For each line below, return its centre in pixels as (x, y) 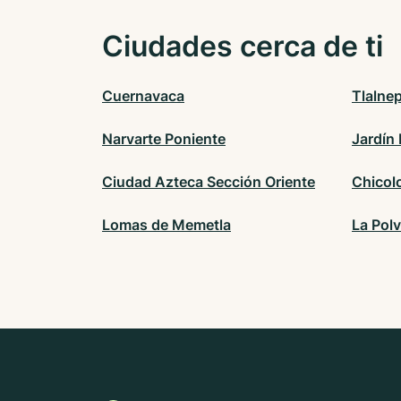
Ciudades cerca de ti (243, 47)
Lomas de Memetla (166, 225)
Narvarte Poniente (164, 139)
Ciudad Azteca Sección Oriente (209, 182)
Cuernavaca (143, 96)
